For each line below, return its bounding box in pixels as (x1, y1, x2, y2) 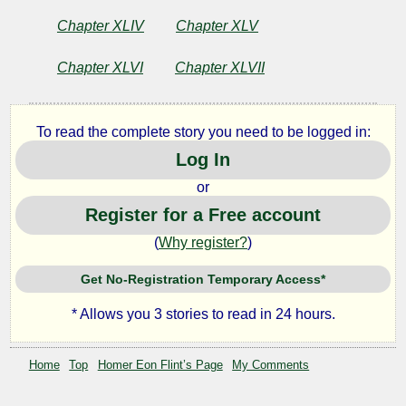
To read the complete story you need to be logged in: (35, 123, 371, 140)
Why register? (159, 235, 247, 251)
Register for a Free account (85, 205, 321, 226)
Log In (176, 150, 230, 170)
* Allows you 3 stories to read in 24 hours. (71, 306, 335, 323)
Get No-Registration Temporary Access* (81, 271, 325, 286)
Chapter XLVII (174, 59, 265, 76)
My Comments (232, 357, 310, 372)
